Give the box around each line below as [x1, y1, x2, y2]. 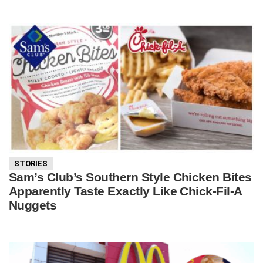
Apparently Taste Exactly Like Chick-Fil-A [9, 184, 242, 198]
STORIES [14, 159, 48, 168]
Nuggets [9, 198, 57, 212]
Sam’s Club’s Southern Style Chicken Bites [9, 170, 252, 184]
